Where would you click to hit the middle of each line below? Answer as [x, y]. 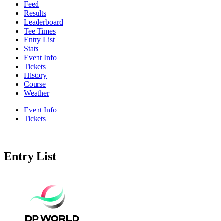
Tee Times [40, 31]
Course [35, 84]
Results [35, 13]
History [35, 75]
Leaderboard [43, 22]
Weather [37, 93]
